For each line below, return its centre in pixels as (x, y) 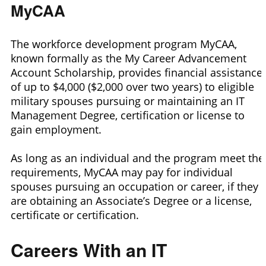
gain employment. (56, 129)
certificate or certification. (75, 215)
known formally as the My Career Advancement (129, 58)
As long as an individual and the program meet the (137, 158)
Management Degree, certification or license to (128, 115)
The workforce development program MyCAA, (124, 44)
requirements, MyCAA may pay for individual (122, 172)
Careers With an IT (89, 249)
